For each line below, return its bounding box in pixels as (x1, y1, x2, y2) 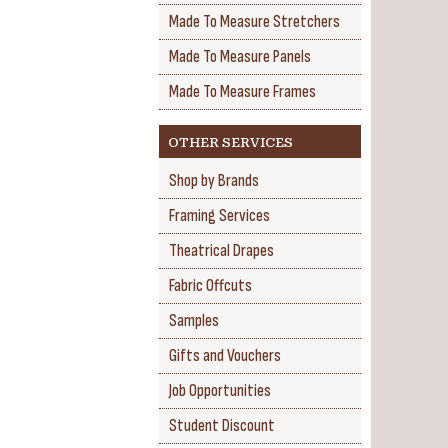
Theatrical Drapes (169, 241, 274, 261)
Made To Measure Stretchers (169, 12, 340, 32)
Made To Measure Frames (169, 82, 316, 102)
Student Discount (169, 416, 275, 436)
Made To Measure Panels (169, 47, 311, 67)
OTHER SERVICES (168, 135, 293, 150)
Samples (169, 311, 219, 331)
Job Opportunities (169, 381, 271, 401)
